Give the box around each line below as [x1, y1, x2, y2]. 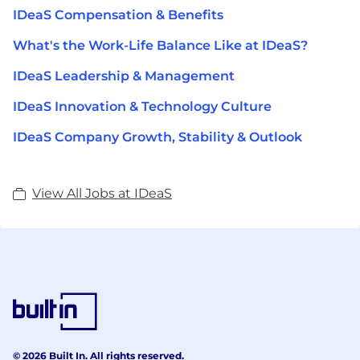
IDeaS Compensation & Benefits [13, 7, 223, 23]
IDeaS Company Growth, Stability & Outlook [13, 129, 302, 145]
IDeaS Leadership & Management [13, 68, 235, 84]
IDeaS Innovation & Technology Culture [13, 99, 272, 115]
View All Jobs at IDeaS [32, 186, 172, 202]
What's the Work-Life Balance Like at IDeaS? [13, 38, 308, 54]
